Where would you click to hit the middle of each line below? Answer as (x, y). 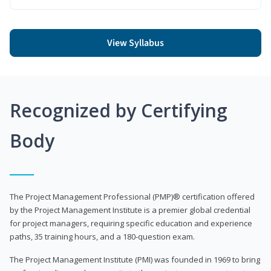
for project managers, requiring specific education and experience (131, 223)
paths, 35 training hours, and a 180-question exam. (102, 236)
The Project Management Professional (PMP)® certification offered (132, 196)
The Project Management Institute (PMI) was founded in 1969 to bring (135, 259)
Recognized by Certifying (119, 110)
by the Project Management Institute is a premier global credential (130, 210)
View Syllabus (135, 43)
